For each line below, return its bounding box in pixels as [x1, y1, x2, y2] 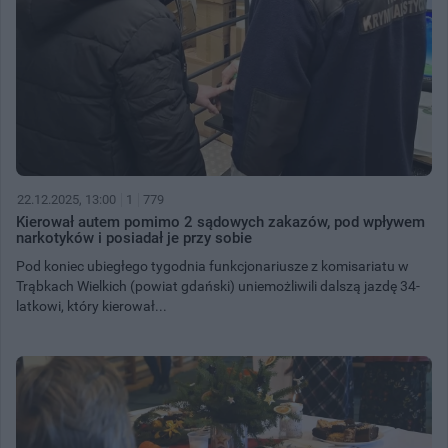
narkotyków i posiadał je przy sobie [16, 228, 252, 247]
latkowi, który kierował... [16, 297, 167, 314]
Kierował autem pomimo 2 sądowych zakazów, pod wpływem [16, 212, 425, 231]
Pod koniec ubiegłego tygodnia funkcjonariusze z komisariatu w [16, 257, 409, 274]
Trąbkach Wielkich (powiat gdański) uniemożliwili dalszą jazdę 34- [16, 277, 420, 294]
